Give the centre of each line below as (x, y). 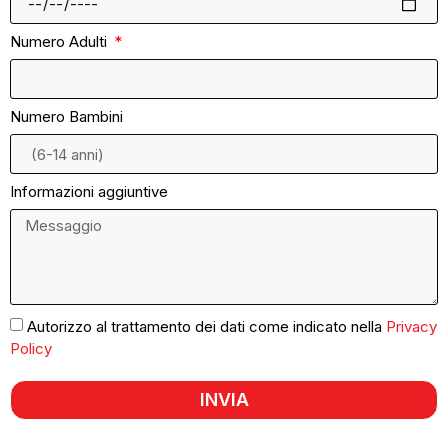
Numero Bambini (66, 117)
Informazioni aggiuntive (89, 192)
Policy (31, 349)
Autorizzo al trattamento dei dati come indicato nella (206, 327)
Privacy (411, 327)
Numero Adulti (60, 42)
